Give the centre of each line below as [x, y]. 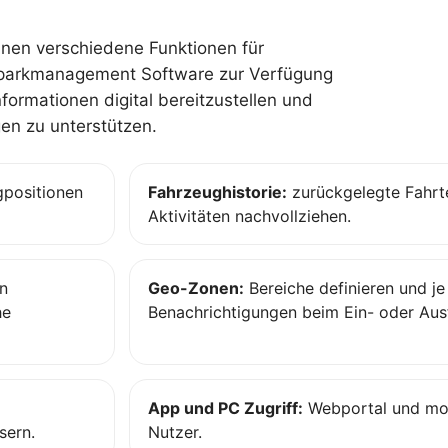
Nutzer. [175, 432]
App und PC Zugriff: [225, 408]
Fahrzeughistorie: [217, 192]
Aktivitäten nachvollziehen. [249, 216]
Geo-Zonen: [196, 288]
